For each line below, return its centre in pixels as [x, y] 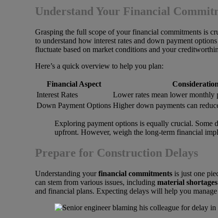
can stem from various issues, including [96, 182]
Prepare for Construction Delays [117, 153]
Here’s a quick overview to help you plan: [99, 66]
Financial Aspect [74, 84]
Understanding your [67, 173]
